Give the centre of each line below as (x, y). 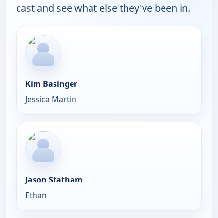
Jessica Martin (51, 99)
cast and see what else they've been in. (103, 8)
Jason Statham (54, 179)
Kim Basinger (51, 83)
